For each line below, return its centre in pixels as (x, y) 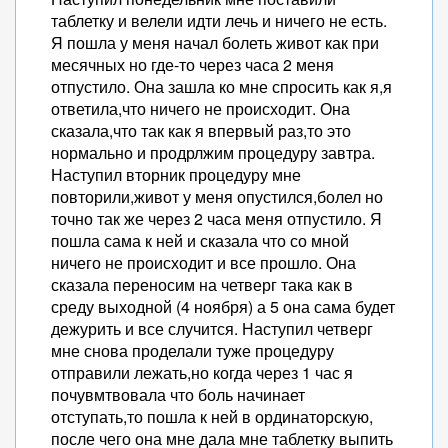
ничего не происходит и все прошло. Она (203, 262)
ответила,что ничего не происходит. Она (200, 108)
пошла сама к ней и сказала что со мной (200, 240)
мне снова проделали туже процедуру (192, 350)
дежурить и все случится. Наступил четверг (212, 328)
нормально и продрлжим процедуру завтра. (213, 152)
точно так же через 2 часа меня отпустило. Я (216, 218)
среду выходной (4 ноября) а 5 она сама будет (223, 306)
